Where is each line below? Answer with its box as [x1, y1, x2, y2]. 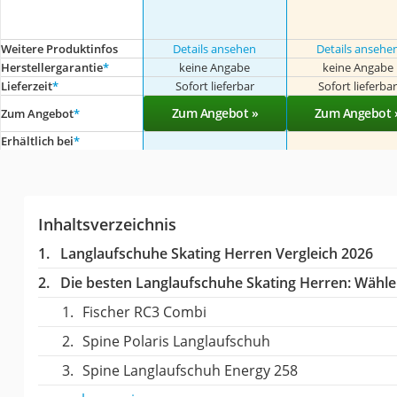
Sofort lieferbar [175, 77, 254, 94]
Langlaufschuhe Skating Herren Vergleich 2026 [59, 243, 373, 263]
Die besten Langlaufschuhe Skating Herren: [59, 272, 351, 292]
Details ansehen [173, 40, 257, 57]
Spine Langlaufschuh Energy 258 [82, 360, 298, 380]
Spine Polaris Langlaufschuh [82, 331, 270, 351]
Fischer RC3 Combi [82, 301, 206, 322]
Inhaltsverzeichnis [37, 213, 176, 235]
